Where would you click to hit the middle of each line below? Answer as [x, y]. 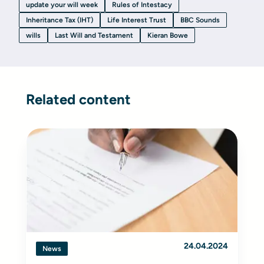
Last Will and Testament [94, 35]
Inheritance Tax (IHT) [60, 20]
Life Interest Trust [137, 20]
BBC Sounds [200, 20]
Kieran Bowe [168, 35]
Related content [78, 99]
